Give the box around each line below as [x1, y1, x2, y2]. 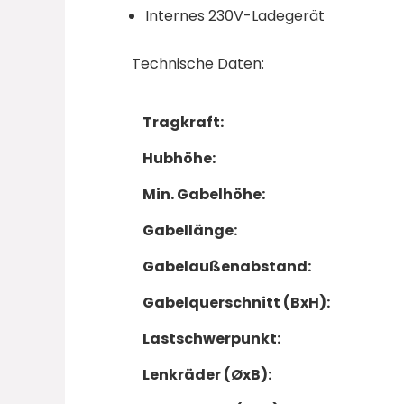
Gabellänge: [142, 220, 237, 242]
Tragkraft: [142, 112, 224, 133]
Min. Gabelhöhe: [142, 184, 265, 206]
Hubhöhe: [142, 148, 216, 170]
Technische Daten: [131, 53, 264, 75]
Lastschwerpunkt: [142, 328, 280, 350]
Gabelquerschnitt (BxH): [142, 292, 330, 314]
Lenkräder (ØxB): [142, 364, 271, 386]
